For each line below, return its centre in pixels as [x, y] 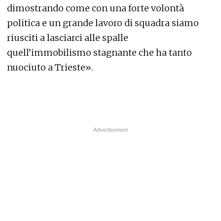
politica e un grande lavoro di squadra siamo [103, 23]
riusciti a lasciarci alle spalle [68, 38]
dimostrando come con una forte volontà [95, 8]
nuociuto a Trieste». [50, 67]
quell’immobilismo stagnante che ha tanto [99, 53]
